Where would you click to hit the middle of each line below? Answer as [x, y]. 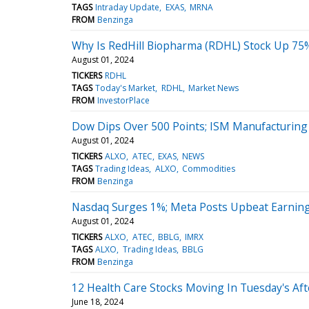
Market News [213, 88]
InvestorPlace [124, 100]
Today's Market [126, 88]
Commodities [208, 168]
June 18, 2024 [98, 301]
